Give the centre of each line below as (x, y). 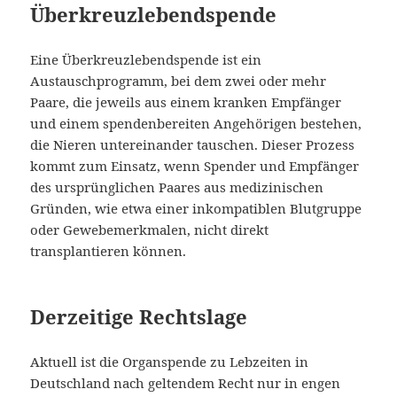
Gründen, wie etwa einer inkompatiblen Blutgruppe (196, 208)
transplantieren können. (109, 250)
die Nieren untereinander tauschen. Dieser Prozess (193, 144)
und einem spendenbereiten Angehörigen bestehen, (196, 123)
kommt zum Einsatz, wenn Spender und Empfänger (195, 165)
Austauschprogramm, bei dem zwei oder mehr (179, 80)
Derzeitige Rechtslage (139, 316)
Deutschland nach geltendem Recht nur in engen (186, 382)
